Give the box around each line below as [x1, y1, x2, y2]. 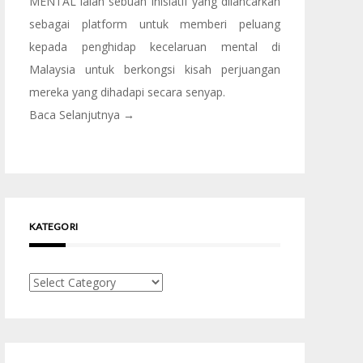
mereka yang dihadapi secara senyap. [29, 84, 225, 100]
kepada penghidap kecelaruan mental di [29, 39, 280, 54]
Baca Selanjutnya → [29, 107, 135, 122]
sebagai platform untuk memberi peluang [29, 16, 280, 32]
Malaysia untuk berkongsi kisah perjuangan [29, 62, 280, 77]
